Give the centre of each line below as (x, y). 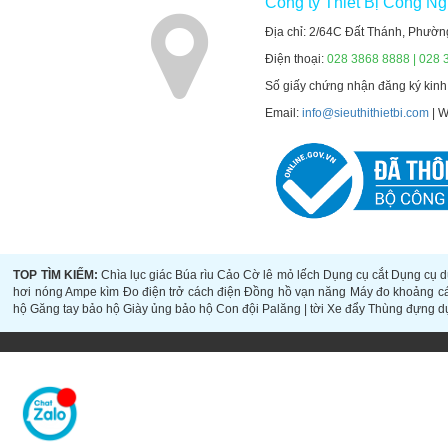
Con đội (238, 309)
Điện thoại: (296, 58)
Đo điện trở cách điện (182, 292)
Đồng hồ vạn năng (295, 292)
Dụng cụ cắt (355, 275)
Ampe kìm (92, 292)
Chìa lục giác (136, 275)
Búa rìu (195, 275)
